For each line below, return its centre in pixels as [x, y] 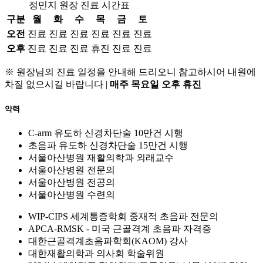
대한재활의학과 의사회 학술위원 [96, 254]
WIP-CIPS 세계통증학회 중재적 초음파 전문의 [123, 217]
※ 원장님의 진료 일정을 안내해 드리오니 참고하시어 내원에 [130, 72]
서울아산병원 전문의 [72, 170]
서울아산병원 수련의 [72, 195]
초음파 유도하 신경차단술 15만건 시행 [108, 146]
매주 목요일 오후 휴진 [156, 84]
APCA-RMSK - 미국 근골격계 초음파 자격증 [120, 229]
